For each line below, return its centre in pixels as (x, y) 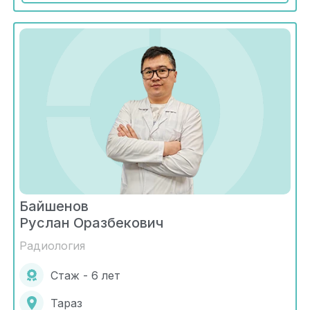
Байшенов (54, 207)
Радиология (52, 246)
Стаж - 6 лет (85, 275)
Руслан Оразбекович (91, 223)
